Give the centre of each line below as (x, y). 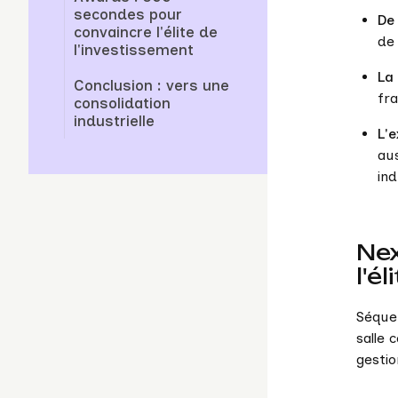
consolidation (122, 103)
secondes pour (128, 15)
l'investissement (134, 50)
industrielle (114, 121)
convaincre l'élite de (146, 32)
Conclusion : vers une (151, 86)
